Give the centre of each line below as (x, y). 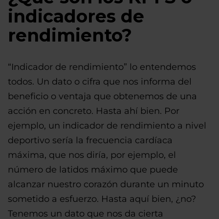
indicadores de (76, 16)
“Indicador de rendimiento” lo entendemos (102, 67)
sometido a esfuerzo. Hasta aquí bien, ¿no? (102, 199)
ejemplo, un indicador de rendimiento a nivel (107, 126)
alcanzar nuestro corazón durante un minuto (106, 184)
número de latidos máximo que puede (93, 170)
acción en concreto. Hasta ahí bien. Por (94, 111)
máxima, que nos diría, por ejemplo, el (92, 155)
